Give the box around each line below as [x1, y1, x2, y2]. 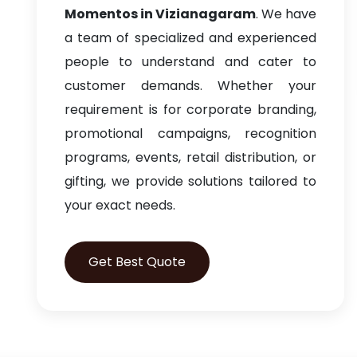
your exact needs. [65, 196, 175, 214]
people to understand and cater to [65, 53, 316, 71]
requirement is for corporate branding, [65, 100, 316, 119]
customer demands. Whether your [65, 76, 316, 95]
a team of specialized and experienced [65, 29, 316, 47]
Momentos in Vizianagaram [65, 5, 256, 23]
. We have [256, 5, 316, 23]
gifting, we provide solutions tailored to [65, 172, 316, 190]
